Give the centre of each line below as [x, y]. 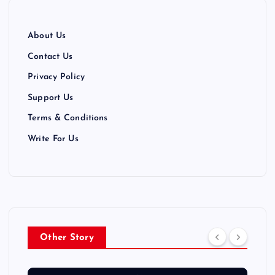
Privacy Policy [56, 77]
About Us [47, 36]
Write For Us [53, 139]
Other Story [67, 238]
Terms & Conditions [68, 118]
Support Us [51, 98]
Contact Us [50, 56]
